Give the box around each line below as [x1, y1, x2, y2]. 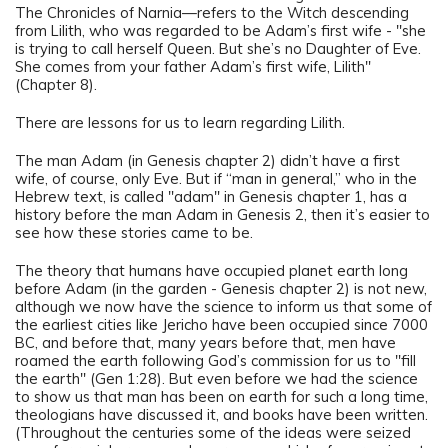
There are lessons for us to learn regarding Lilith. [15, 112, 345, 132]
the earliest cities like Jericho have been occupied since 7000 [15, 314, 428, 334]
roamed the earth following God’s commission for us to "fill [15, 350, 416, 370]
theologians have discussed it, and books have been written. [15, 404, 428, 424]
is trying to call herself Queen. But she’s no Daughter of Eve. [15, 38, 421, 58]
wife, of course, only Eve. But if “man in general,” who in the [15, 168, 417, 188]
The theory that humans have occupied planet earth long [15, 260, 408, 280]
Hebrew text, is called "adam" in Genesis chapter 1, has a [15, 186, 407, 206]
